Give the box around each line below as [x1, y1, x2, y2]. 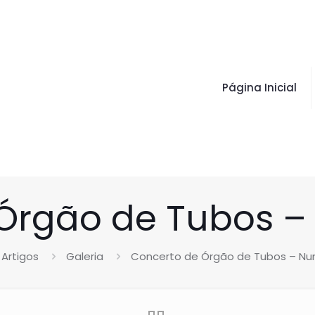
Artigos [1, 249, 39, 264]
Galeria [66, 249, 103, 264]
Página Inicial [222, 80, 297, 95]
